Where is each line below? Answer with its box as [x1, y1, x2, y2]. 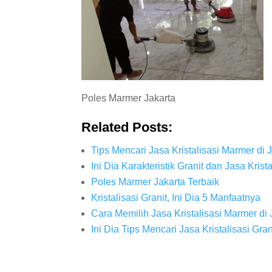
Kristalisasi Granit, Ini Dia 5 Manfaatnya [91, 192, 261, 203]
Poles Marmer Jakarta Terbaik [91, 177, 220, 188]
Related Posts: [81, 120, 173, 135]
